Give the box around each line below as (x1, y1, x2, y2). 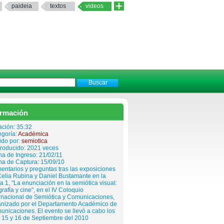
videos (85, 2, 103, 9)
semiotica (21, 137, 47, 144)
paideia (11, 2, 32, 9)
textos (50, 2, 66, 9)
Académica (18, 130, 48, 137)
